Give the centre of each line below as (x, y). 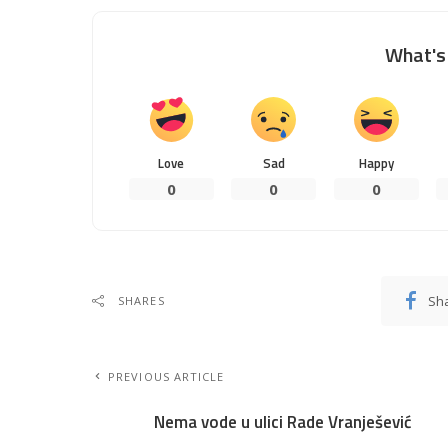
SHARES (141, 300)
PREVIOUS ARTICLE (166, 376)
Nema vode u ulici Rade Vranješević (283, 421)
